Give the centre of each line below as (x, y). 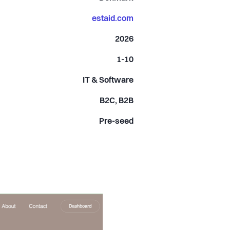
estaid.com (113, 19)
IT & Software (108, 80)
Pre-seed (117, 121)
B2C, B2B (117, 101)
